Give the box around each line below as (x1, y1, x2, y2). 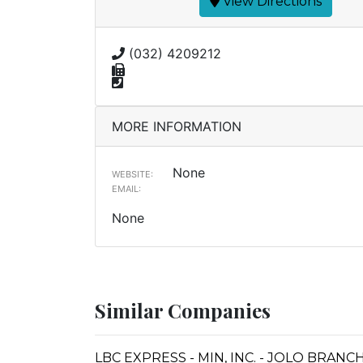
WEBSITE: (112, 169, 153, 180)
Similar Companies (95, 297, 271, 323)
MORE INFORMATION (112, 118, 241, 135)
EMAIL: (112, 183, 141, 194)
